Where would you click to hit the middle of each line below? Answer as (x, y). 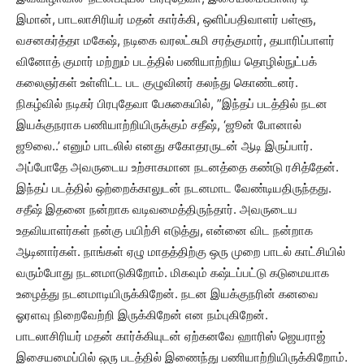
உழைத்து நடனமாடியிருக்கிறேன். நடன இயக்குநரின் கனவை (167, 294)
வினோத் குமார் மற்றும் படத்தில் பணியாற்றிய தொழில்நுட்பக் (167, 61)
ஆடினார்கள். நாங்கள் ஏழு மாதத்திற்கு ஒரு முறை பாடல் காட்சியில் (181, 251)
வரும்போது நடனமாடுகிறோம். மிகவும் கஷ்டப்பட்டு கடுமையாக (173, 273)
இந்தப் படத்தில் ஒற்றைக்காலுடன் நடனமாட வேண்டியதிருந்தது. (174, 188)
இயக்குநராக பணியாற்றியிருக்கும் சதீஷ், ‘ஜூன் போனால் (159, 125)
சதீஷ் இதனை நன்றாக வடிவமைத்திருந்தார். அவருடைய (157, 209)
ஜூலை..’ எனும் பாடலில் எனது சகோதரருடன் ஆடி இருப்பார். (165, 146)
